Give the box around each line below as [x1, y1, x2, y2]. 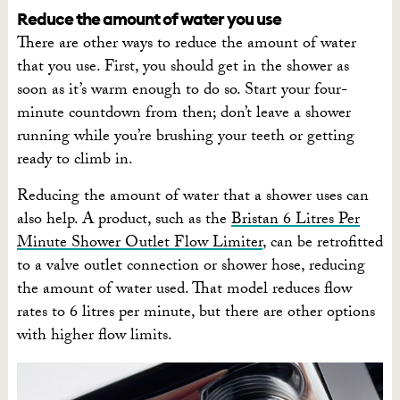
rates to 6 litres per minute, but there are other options [16, 300, 375, 328]
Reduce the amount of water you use [16, 8, 281, 29]
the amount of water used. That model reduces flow [16, 277, 352, 304]
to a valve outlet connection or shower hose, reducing [16, 254, 365, 281]
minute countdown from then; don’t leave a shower [16, 101, 351, 129]
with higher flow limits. [16, 323, 172, 351]
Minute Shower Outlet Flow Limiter [16, 230, 262, 258]
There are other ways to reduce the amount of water [16, 31, 356, 59]
